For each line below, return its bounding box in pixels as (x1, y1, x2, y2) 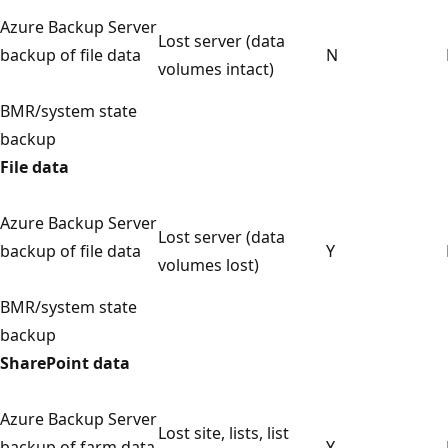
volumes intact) (158, 57, 274, 80)
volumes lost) (158, 253, 259, 276)
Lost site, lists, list (158, 421, 289, 444)
